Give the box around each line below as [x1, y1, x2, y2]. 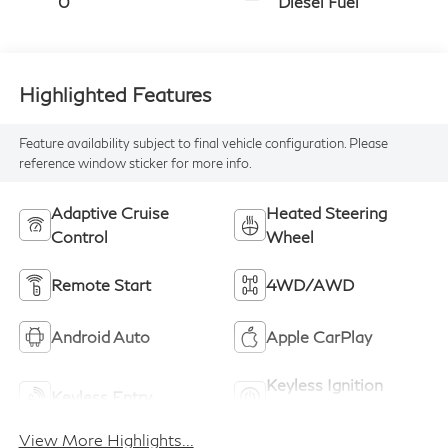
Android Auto [50, 326, 150, 346]
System [266, 398, 321, 418]
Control [50, 226, 108, 246]
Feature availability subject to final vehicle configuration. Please [18, 134, 388, 151]
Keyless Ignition [266, 374, 383, 394]
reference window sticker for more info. [18, 154, 252, 171]
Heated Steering [266, 202, 387, 222]
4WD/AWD [266, 274, 354, 294]
